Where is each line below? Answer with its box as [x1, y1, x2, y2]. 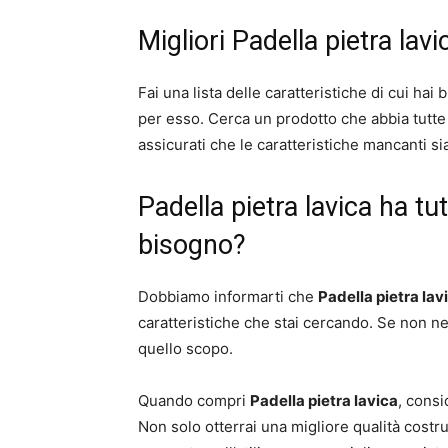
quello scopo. [138, 339, 233, 359]
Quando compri [138, 391, 250, 411]
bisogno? [138, 229, 246, 262]
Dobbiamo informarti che [138, 287, 318, 307]
